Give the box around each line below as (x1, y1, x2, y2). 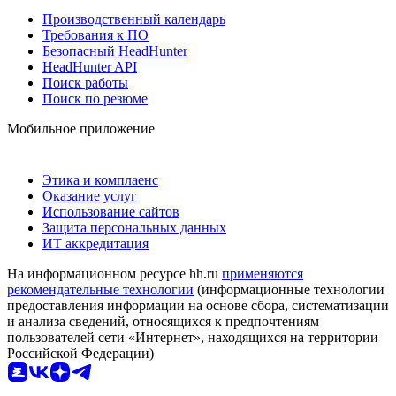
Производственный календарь (42, 11, 225, 27)
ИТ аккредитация (42, 235, 148, 251)
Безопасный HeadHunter (42, 42, 187, 58)
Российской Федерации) (7, 345, 154, 361)
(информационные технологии (194, 281, 385, 297)
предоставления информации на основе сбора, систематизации (7, 297, 389, 313)
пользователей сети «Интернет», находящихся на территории (7, 329, 378, 345)
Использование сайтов (42, 203, 179, 219)
